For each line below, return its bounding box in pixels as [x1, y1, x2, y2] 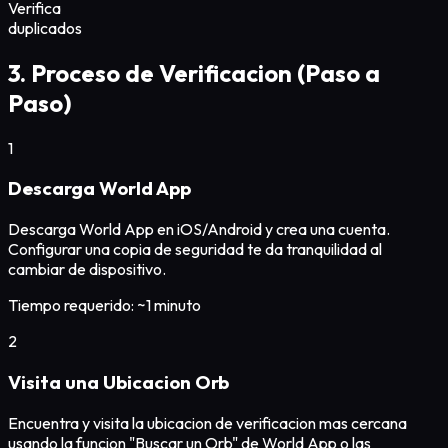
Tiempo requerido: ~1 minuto [8, 295, 201, 316]
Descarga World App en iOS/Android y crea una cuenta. [8, 219, 390, 240]
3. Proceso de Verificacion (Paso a [8, 57, 380, 88]
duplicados [8, 17, 82, 38]
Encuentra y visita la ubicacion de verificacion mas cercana [8, 412, 407, 433]
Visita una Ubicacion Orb [8, 369, 229, 394]
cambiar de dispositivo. [8, 259, 166, 280]
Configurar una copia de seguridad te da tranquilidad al [8, 239, 382, 260]
